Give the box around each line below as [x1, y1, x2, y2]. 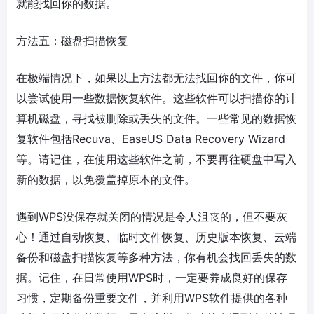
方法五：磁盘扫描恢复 [16, 33, 128, 48]
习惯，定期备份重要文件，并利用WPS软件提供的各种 [16, 290, 287, 305]
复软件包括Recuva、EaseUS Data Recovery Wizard [16, 131, 285, 146]
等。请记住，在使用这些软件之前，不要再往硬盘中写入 [16, 151, 296, 166]
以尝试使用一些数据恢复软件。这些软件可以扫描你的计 [16, 90, 296, 105]
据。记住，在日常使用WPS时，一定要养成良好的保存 [16, 270, 287, 285]
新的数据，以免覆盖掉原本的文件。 [16, 172, 196, 186]
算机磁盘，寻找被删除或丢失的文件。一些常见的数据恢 [16, 111, 296, 125]
